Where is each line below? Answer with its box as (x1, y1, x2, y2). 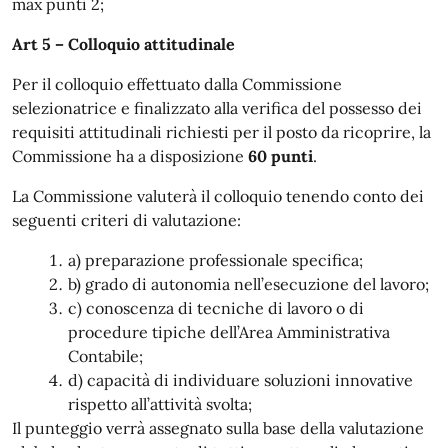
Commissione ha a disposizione (12, 145, 248, 166)
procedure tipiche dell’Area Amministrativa (68, 321, 390, 342)
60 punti (248, 145, 313, 166)
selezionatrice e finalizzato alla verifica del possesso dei (12, 97, 422, 118)
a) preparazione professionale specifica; (68, 249, 363, 270)
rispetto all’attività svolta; (68, 393, 252, 414)
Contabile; (68, 345, 143, 366)
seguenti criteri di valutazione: (12, 209, 241, 230)
